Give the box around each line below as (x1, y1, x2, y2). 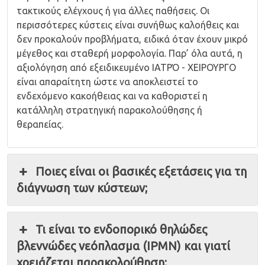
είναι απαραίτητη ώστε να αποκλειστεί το (17, 76, 198, 88)
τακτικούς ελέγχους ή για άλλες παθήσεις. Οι (17, 5, 209, 17)
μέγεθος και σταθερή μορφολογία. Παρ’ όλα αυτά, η (17, 48, 243, 59)
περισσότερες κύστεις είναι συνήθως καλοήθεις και (17, 20, 239, 31)
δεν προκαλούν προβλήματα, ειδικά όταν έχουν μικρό (17, 34, 248, 45)
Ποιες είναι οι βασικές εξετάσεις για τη (35, 164, 247, 179)
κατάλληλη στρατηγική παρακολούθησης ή (17, 105, 202, 116)
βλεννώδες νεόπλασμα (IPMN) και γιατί (17, 239, 230, 253)
